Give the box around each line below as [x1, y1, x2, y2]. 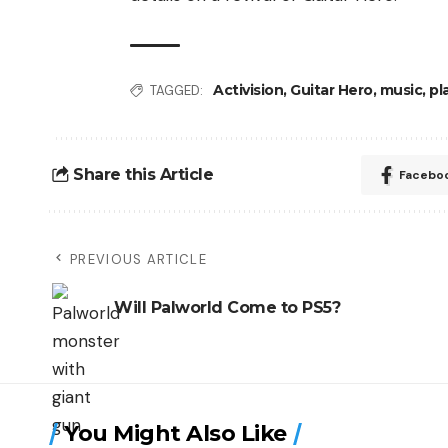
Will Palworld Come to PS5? [114, 298, 340, 318]
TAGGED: [150, 81, 203, 99]
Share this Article [73, 165, 214, 185]
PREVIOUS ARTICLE [70, 250, 207, 268]
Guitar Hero [290, 81, 373, 100]
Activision [213, 81, 283, 100]
